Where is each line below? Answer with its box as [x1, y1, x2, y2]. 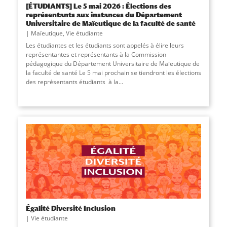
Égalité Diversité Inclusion [25, 204, 116, 213]
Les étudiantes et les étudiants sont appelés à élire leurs [25, 41, 184, 50]
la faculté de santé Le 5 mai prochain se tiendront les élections [25, 68, 201, 77]
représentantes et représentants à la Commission [25, 50, 166, 59]
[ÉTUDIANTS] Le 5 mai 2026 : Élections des [25, 1, 171, 10]
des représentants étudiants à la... [25, 77, 123, 86]
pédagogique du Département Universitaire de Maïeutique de [25, 59, 200, 68]
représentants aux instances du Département [25, 10, 182, 19]
